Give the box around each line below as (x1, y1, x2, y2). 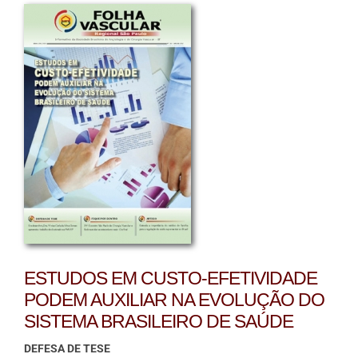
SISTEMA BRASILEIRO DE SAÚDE (23, 312, 293, 332)
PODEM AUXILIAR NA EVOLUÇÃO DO (23, 290, 324, 310)
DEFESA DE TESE (23, 342, 110, 355)
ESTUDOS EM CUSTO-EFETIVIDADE (23, 268, 317, 288)
